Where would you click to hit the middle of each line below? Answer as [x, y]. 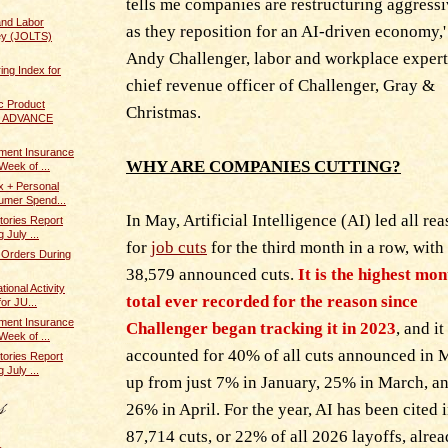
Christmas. [163, 112]
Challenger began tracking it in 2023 [261, 328]
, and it [420, 328]
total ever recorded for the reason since [272, 301]
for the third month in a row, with [325, 247]
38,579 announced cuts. [212, 274]
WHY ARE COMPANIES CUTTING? [263, 166]
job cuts [179, 247]
